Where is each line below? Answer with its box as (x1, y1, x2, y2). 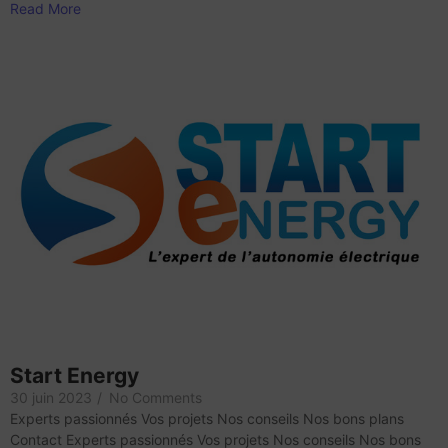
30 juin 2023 (10, 388, 92, 406)
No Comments (109, 388, 202, 406)
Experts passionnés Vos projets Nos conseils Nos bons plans (10, 409, 404, 427)
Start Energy (10, 362, 139, 388)
